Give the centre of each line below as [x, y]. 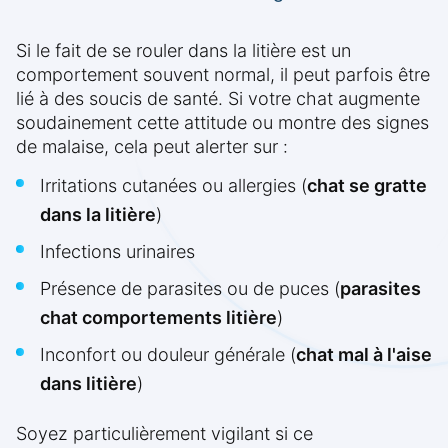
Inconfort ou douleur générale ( [168, 355]
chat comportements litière [158, 318]
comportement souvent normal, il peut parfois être [223, 75]
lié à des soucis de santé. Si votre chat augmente [218, 99]
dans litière [88, 384]
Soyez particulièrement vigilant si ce [164, 434]
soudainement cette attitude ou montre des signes [222, 123]
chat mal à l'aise [364, 355]
